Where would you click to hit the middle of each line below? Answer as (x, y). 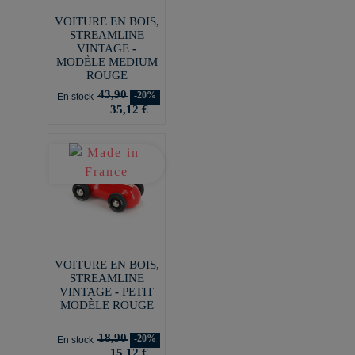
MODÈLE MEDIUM (107, 61)
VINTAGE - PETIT (107, 291)
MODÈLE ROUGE (107, 305)
